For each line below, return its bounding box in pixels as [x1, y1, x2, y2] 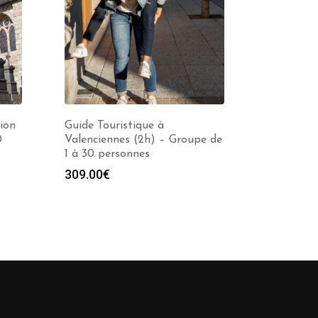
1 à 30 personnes [65, 148, 150, 160]
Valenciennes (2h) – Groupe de [65, 134, 222, 146]
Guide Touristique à [65, 120, 164, 131]
